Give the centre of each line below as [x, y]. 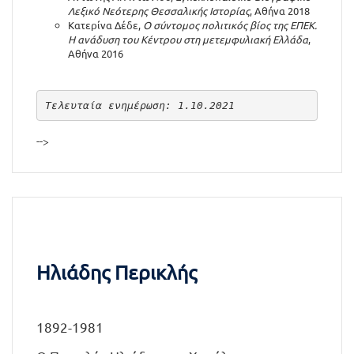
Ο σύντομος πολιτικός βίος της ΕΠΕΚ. [230, 25]
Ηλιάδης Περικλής [117, 272]
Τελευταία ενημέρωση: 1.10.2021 [139, 105]
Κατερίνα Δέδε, [105, 25]
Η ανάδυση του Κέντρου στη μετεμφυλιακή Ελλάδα [188, 39]
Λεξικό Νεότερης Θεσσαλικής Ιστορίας [159, 11]
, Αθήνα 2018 [280, 11]
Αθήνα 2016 [96, 53]
